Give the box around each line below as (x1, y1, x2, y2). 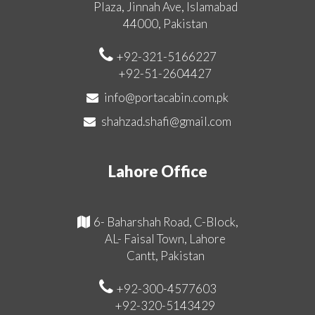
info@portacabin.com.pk (104, 89, 229, 105)
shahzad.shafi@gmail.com (101, 113, 231, 129)
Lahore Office (108, 161, 207, 181)
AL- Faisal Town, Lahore (105, 231, 226, 246)
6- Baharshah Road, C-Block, (93, 214, 238, 229)
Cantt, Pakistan (126, 247, 205, 263)
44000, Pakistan (123, 15, 207, 31)
